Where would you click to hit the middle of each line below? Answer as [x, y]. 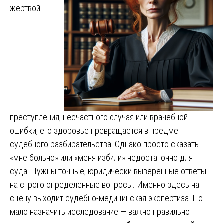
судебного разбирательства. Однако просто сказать [104, 144]
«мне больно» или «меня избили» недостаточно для [101, 157]
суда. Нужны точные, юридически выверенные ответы [108, 171]
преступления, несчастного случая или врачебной [99, 117]
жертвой [25, 8]
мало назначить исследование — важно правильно [100, 211]
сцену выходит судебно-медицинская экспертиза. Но [106, 198]
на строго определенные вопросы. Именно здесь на [105, 184]
